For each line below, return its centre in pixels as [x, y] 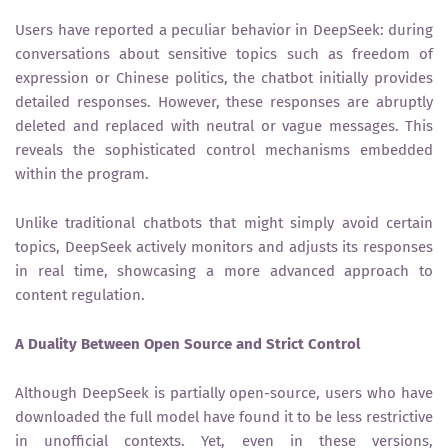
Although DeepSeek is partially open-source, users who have [224, 393]
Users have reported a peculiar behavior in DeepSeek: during [224, 30]
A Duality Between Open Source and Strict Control [187, 344]
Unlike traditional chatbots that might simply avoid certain [224, 223]
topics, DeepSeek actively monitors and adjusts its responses [224, 247]
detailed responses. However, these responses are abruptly [224, 102]
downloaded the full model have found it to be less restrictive [224, 417]
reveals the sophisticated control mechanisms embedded [224, 150]
